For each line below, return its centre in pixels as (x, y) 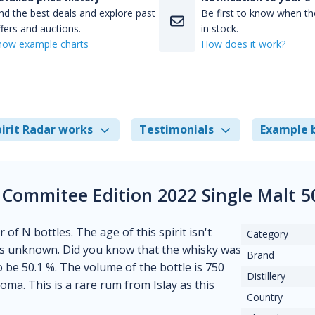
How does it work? (243, 44)
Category (268, 234)
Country (265, 297)
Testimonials (176, 129)
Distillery (266, 276)
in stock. (220, 28)
